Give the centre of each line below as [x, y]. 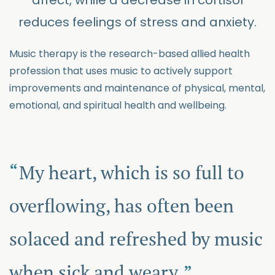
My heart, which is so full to [132, 172]
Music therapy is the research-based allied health [130, 54]
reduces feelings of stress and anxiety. [137, 22]
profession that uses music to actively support [121, 71]
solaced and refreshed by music [136, 239]
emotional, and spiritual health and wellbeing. [118, 105]
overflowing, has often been [122, 206]
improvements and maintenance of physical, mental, [137, 88]
